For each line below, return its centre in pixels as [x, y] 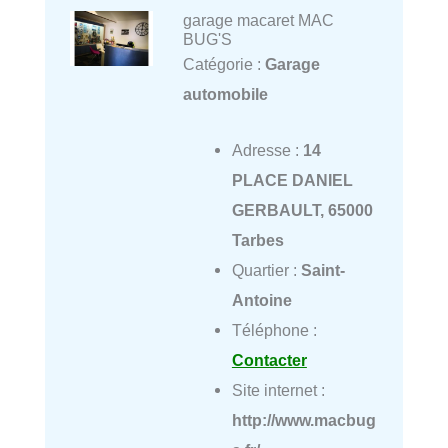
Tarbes [257, 239]
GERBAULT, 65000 [302, 209]
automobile [225, 93]
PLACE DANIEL [292, 179]
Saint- [322, 269]
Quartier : [266, 269]
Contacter [269, 359]
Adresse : [267, 149]
